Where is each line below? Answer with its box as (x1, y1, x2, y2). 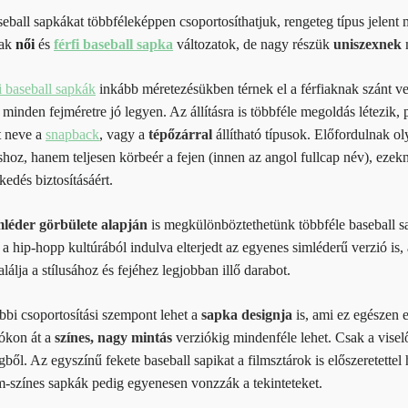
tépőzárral (148, 126, 212, 142)
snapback (45, 126, 99, 142)
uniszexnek (332, 36, 402, 52)
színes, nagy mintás (54, 329, 172, 345)
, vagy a (98, 126, 148, 142)
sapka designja (200, 306, 292, 322)
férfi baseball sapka (53, 36, 173, 52)
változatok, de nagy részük (172, 36, 333, 52)
